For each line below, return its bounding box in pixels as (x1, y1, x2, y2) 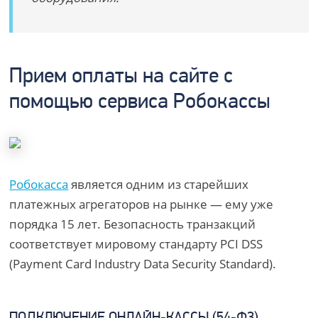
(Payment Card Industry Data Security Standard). (9, 256, 277, 272)
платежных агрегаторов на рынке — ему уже (9, 196, 274, 212)
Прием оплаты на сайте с (9, 66, 234, 88)
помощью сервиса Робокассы (9, 92, 271, 114)
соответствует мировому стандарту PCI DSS (9, 236, 263, 252)
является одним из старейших (68, 176, 249, 192)
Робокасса (9, 176, 69, 192)
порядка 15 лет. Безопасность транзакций (9, 216, 256, 232)
